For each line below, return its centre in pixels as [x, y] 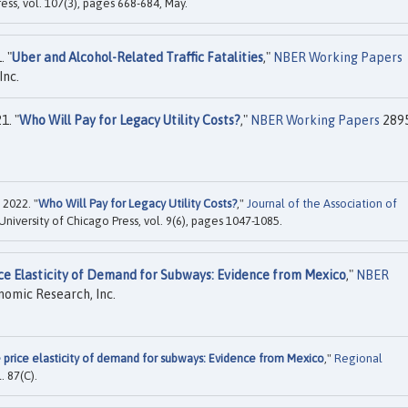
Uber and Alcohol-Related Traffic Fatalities [138, 57]
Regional [358, 359]
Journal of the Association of [322, 203]
